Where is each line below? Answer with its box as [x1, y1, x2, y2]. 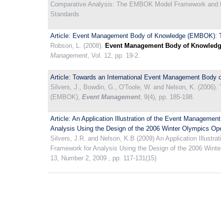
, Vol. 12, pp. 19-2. [87, 52, 140, 59]
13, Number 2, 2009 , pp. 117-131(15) [50, 154, 156, 162]
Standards [50, 10, 79, 18]
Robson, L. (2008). [50, 42, 105, 49]
